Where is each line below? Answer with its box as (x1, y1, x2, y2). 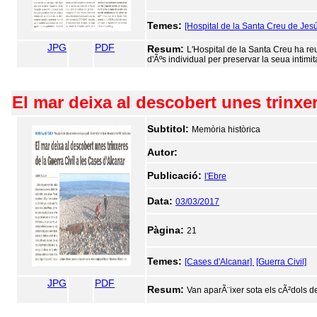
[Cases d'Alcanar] (185, 257, 254, 267)
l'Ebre (204, 171, 226, 181)
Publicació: (147, 170, 204, 181)
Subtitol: (147, 123, 192, 134)
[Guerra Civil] (256, 257, 306, 267)
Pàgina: (147, 224, 187, 236)
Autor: (147, 146, 178, 158)
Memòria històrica (192, 125, 260, 134)
